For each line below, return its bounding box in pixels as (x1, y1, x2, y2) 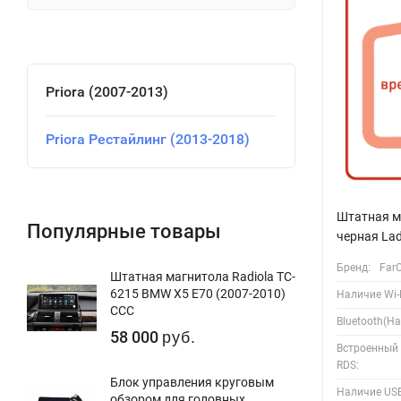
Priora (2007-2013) (46, 82, 168, 100)
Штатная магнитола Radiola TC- (110, 269, 295, 284)
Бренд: (337, 260, 371, 274)
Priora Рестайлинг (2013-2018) (46, 130, 250, 148)
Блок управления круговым (110, 374, 274, 389)
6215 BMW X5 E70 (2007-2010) (110, 286, 286, 301)
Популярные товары (27, 219, 221, 243)
